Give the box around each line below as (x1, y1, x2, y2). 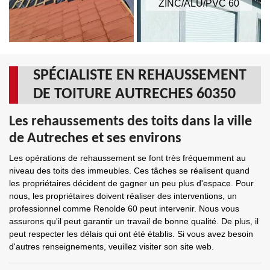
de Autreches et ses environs (9, 131, 181, 146)
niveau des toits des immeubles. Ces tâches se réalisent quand (9, 166, 250, 175)
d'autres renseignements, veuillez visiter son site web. (9, 242, 214, 251)
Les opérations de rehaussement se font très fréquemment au (9, 153, 246, 163)
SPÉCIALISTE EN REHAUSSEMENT (33, 67, 246, 84)
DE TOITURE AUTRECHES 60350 (33, 86, 236, 102)
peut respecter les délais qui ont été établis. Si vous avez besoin (9, 229, 253, 239)
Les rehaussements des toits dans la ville (9, 115, 252, 129)
